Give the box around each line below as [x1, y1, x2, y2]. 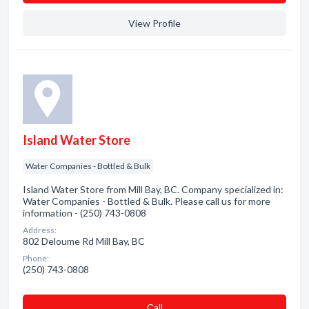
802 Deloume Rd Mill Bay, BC [23, 235, 145, 247]
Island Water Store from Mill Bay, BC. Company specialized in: [23, 183, 283, 195]
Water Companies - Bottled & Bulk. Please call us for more [23, 195, 270, 207]
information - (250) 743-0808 [23, 207, 146, 219]
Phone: [23, 253, 49, 263]
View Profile [128, 17, 181, 29]
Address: [23, 225, 57, 235]
